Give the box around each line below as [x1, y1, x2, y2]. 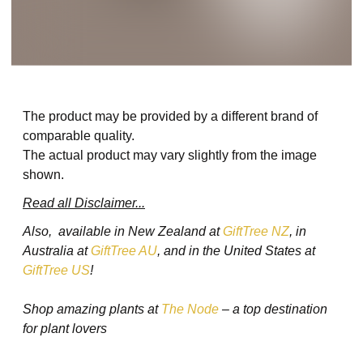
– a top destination [219, 302, 327, 317]
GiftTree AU [91, 244, 157, 258]
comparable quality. [23, 129, 135, 143]
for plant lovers [23, 322, 107, 336]
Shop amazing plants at [23, 302, 161, 317]
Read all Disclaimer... [23, 196, 145, 211]
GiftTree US [23, 263, 90, 278]
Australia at [23, 244, 91, 258]
